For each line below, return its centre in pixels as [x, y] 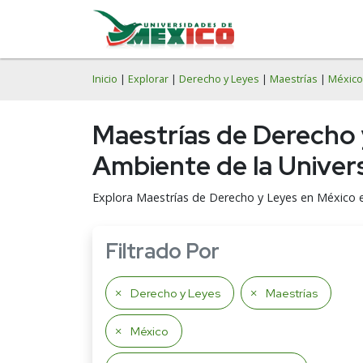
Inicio [105, 79]
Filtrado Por [162, 251]
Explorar [148, 79]
